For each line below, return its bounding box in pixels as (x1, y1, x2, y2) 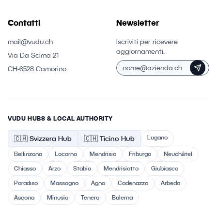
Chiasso (14, 165, 36, 172)
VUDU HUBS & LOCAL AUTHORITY (8, 115, 113, 122)
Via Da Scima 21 (8, 51, 59, 59)
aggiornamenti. (116, 47, 165, 55)
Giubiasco (151, 165, 178, 172)
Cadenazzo (118, 179, 148, 186)
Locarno (55, 150, 77, 157)
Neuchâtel (164, 150, 192, 157)
